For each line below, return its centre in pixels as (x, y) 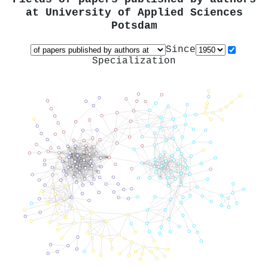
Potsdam (134, 26)
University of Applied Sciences (144, 13)
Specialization (134, 61)
